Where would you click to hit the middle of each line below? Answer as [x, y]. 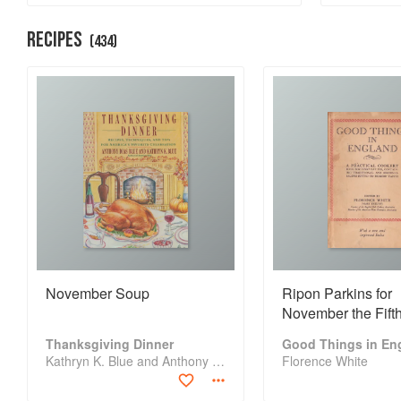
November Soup [98, 293]
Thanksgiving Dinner [110, 344]
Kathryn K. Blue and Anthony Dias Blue [218, 361]
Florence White [324, 361]
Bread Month [204, 19]
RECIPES [55, 40]
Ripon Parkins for [337, 293]
